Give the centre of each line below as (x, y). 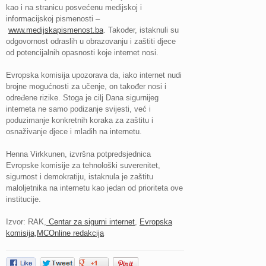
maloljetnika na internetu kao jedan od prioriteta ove (94, 188)
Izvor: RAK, (26, 222)
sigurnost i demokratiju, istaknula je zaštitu (80, 177)
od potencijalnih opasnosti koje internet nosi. (82, 53)
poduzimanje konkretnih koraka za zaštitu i (80, 121)
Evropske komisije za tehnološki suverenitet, (83, 166)
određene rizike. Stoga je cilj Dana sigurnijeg (82, 98)
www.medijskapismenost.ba (56, 30)
